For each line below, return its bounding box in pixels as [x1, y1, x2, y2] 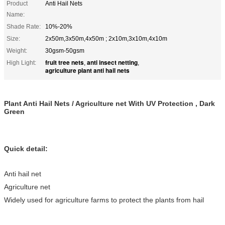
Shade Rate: [7, 23, 41, 30]
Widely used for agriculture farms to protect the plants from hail [4, 195, 204, 204]
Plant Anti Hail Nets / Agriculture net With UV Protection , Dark [4, 99, 215, 107]
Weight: [7, 47, 27, 54]
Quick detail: [4, 144, 48, 153]
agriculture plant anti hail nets [45, 65, 130, 75]
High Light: [7, 59, 36, 66]
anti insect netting [87, 57, 138, 67]
